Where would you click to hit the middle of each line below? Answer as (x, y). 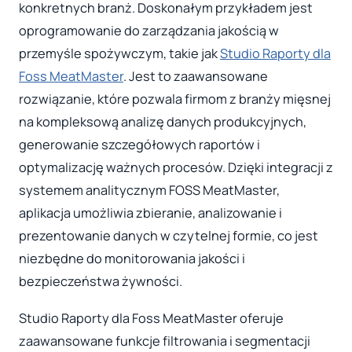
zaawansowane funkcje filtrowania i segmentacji (165, 341)
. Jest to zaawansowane (196, 76)
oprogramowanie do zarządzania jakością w (149, 30)
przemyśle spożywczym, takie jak (119, 53)
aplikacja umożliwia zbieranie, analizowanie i (150, 213)
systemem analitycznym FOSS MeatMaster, (149, 190)
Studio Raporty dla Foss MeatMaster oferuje (151, 319)
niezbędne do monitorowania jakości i (132, 258)
